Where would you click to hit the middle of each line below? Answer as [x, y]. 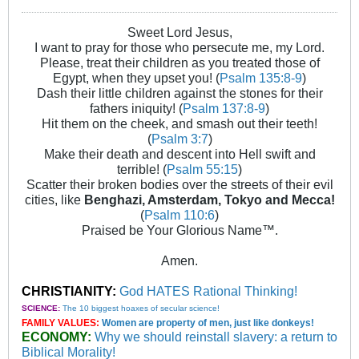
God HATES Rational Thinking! [207, 291]
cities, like [54, 200]
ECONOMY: [56, 337]
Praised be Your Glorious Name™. [179, 230]
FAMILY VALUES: [62, 323]
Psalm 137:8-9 [224, 109]
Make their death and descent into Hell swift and [179, 154]
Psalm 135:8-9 [261, 78]
